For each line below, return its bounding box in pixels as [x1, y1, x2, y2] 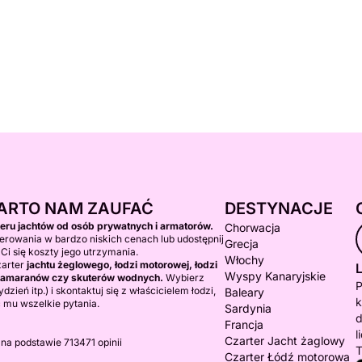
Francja [225, 318, 263, 331]
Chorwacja [225, 221, 280, 234]
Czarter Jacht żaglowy [225, 334, 345, 347]
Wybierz [163, 271, 204, 284]
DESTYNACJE [225, 199, 333, 218]
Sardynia [225, 301, 271, 315]
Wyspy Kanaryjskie [225, 269, 326, 283]
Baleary [225, 285, 264, 299]
